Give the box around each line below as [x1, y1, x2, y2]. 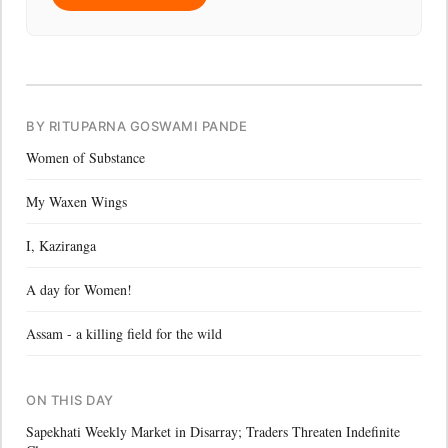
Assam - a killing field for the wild [26, 323, 222, 343]
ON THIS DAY [26, 391, 114, 408]
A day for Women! [26, 279, 132, 299]
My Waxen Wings [26, 191, 127, 211]
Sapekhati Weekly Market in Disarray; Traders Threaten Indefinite [26, 421, 400, 441]
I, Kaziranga [26, 235, 96, 255]
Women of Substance [26, 147, 145, 167]
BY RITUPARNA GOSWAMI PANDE [26, 117, 248, 134]
